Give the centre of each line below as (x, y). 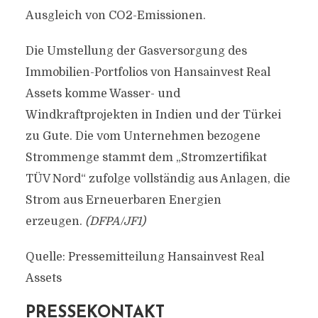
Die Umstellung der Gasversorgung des (136, 51)
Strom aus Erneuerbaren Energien (123, 200)
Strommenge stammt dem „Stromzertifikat (146, 158)
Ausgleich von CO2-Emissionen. (115, 16)
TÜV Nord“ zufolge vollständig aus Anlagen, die (158, 179)
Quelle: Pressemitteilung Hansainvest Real (144, 257)
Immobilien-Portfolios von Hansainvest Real (148, 72)
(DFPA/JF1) (115, 221)
